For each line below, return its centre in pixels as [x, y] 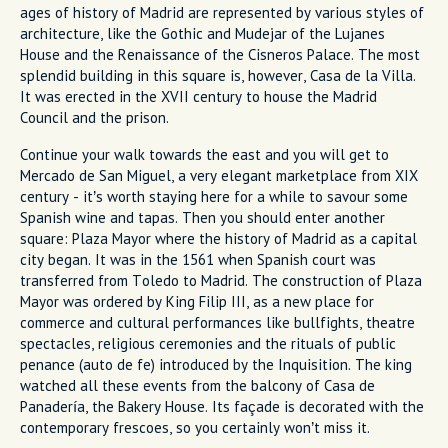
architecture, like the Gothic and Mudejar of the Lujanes [202, 34]
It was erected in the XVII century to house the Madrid [198, 97]
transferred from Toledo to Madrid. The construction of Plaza [221, 281]
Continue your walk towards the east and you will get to [204, 155]
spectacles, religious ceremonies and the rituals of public [208, 344]
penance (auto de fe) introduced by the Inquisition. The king [216, 365]
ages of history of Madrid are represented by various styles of [222, 13]
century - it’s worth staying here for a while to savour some [214, 197]
